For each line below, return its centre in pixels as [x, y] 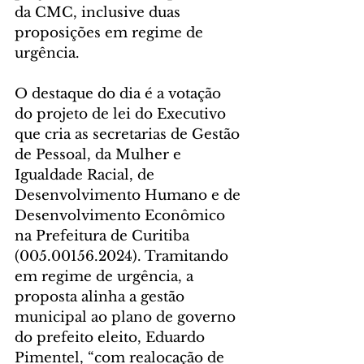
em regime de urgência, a [106, 276]
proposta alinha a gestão [102, 297]
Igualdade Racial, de [87, 175]
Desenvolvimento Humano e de [130, 195]
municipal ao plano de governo [127, 317]
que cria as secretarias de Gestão [129, 134]
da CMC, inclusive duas [100, 12]
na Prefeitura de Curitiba [104, 236]
